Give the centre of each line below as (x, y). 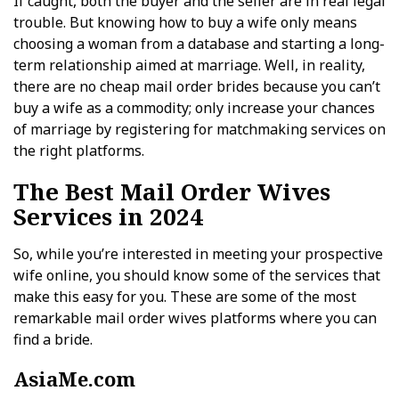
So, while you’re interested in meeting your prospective (198, 254)
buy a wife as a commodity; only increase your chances (194, 108)
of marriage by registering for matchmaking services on (199, 129)
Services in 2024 (108, 216)
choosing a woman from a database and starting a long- (199, 44)
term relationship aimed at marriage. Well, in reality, (189, 65)
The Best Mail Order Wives (172, 191)
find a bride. (53, 339)
